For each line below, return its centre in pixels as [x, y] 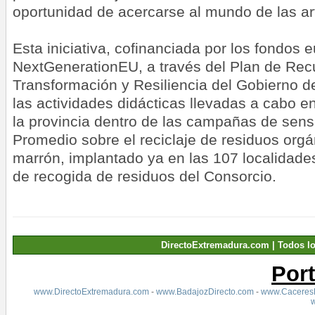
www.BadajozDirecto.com [205, 292]
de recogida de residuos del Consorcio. [144, 176]
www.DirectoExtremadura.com [91, 292]
